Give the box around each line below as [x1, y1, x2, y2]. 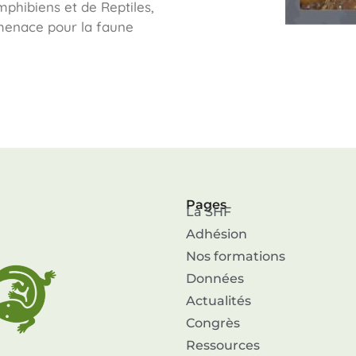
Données [185, 271, 244, 287]
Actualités [185, 293, 251, 309]
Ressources [185, 338, 260, 354]
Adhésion [185, 226, 247, 242]
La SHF [185, 204, 231, 220]
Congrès [185, 315, 240, 331]
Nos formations [185, 249, 285, 265]
